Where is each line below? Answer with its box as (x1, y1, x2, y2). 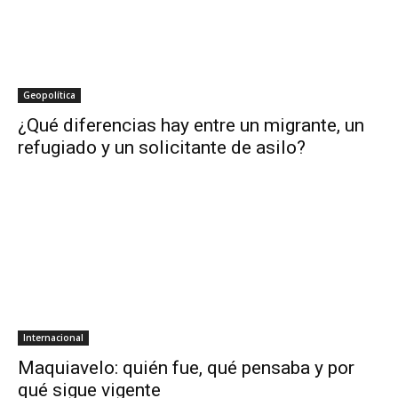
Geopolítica (23, 88, 76, 101)
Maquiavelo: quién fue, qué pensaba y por (18, 356, 354, 378)
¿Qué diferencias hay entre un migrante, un (18, 114, 364, 136)
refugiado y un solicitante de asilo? (18, 136, 306, 158)
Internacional (23, 330, 84, 344)
